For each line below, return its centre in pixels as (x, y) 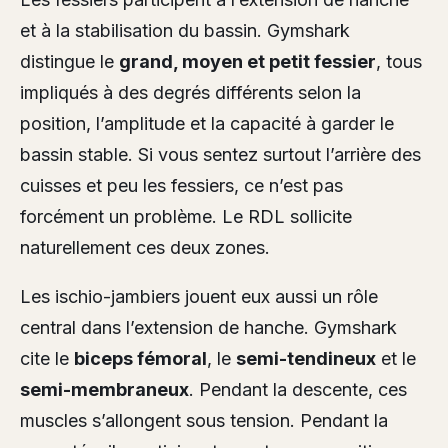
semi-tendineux (306, 359)
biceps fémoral (140, 359)
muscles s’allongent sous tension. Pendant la (204, 421)
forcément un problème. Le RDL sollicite (186, 217)
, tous (399, 62)
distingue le (69, 62)
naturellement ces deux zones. (145, 248)
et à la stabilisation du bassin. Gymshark (185, 31)
